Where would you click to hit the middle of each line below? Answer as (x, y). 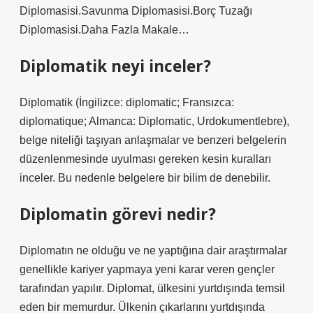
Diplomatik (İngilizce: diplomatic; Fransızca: (127, 102)
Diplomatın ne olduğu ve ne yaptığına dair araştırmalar (153, 250)
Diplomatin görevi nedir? (118, 214)
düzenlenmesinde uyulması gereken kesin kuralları (145, 159)
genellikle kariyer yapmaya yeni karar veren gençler (147, 269)
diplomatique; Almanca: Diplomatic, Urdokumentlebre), (154, 121)
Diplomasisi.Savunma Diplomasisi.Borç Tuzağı (136, 11)
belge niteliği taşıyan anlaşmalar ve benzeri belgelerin (153, 140)
